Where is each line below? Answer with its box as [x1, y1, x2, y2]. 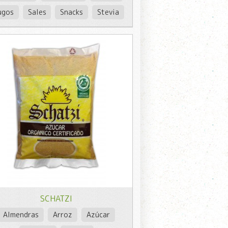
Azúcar [86, 209, 110, 219]
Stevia [97, 7, 120, 17]
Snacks [60, 7, 83, 17]
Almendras [3, 209, 39, 219]
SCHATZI [40, 192, 73, 204]
